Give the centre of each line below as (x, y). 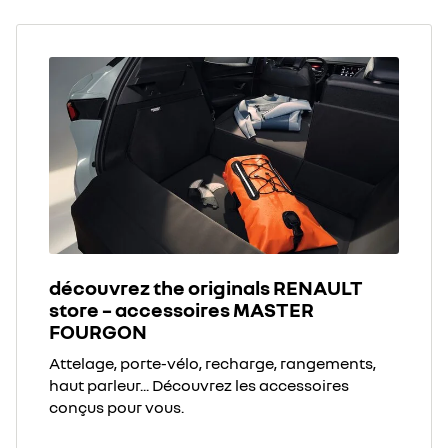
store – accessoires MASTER (181, 308)
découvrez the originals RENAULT (206, 286)
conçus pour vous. (116, 406)
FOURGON (98, 330)
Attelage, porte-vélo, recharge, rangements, (212, 362)
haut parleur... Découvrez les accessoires (199, 384)
